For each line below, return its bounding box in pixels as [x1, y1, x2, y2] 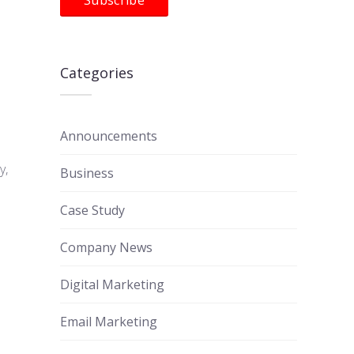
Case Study [60, 201, 125, 219]
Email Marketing [60, 312, 157, 330]
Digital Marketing [60, 275, 164, 293]
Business [60, 164, 114, 182]
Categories [60, 62, 134, 82]
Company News [60, 238, 153, 256]
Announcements [60, 126, 157, 145]
